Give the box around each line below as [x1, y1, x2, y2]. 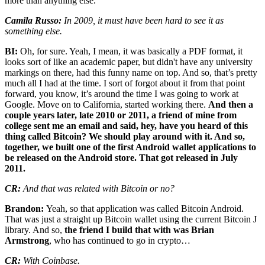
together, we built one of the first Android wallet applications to [5, 141, 256, 152]
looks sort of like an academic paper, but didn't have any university [5, 56, 253, 67]
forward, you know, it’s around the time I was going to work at [5, 88, 238, 99]
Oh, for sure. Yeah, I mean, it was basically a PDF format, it [20, 46, 243, 56]
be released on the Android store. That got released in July [5, 152, 238, 163]
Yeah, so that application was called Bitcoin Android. [46, 203, 244, 214]
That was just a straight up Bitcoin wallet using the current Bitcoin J [5, 214, 257, 224]
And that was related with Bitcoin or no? [21, 183, 174, 193]
